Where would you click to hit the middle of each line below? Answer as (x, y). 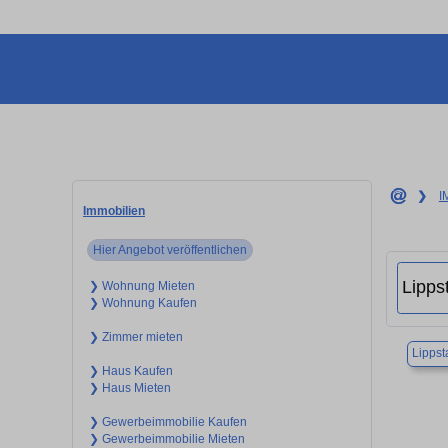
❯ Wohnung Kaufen (142, 302)
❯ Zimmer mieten (135, 336)
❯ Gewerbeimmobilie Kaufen (167, 421)
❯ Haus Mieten (129, 387)
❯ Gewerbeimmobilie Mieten (166, 438)
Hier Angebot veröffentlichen (170, 249)
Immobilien (114, 210)
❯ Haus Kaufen (130, 370)
